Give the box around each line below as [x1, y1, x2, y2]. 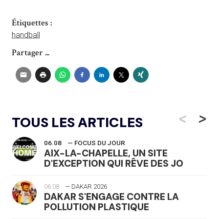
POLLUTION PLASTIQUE [44, 200, 149, 213]
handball [12, 30, 40, 40]
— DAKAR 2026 [65, 182, 107, 190]
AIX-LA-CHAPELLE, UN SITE [44, 147, 168, 159]
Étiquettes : [12, 17, 52, 28]
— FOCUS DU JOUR [67, 139, 125, 147]
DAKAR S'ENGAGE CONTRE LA [44, 190, 179, 203]
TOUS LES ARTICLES [12, 113, 143, 131]
